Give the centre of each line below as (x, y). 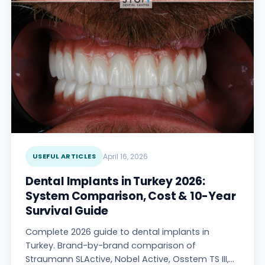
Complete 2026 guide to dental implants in (117, 232)
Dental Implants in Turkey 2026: (115, 182)
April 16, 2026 (125, 157)
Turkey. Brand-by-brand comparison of (111, 246)
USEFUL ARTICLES (64, 156)
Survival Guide (67, 211)
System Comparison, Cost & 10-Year (131, 196)
